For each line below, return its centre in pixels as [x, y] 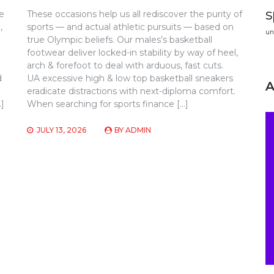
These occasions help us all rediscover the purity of [135, 14]
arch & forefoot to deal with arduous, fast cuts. [125, 65]
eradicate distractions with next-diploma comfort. [131, 91]
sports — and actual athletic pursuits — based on [131, 27]
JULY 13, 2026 [62, 130]
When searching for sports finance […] [108, 104]
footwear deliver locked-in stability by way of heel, [133, 52]
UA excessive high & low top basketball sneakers [130, 78]
